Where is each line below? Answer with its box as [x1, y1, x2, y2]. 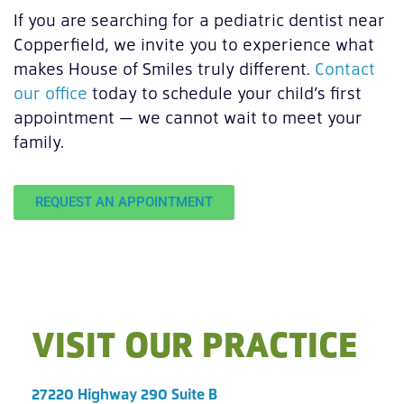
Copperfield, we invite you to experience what [14, 32, 374, 56]
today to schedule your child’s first [87, 81, 362, 105]
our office [14, 81, 87, 105]
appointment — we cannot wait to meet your [14, 106, 363, 129]
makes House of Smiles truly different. [14, 57, 315, 80]
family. [14, 130, 64, 153]
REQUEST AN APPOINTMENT [35, 194, 213, 211]
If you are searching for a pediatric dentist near [14, 8, 385, 32]
